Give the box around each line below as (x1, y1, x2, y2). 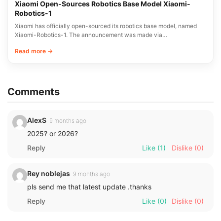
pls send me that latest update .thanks (27, 183, 151, 191)
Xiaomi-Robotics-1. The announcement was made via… (15, 31, 167, 39)
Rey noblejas (27, 169, 70, 178)
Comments (7, 86, 60, 98)
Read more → (15, 47, 53, 55)
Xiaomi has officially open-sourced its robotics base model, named (15, 22, 197, 30)
